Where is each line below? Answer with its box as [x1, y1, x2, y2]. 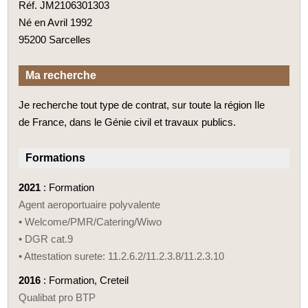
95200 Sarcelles [19, 33, 91, 45]
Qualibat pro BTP [19, 291, 96, 303]
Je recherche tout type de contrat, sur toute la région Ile [19, 98, 265, 111]
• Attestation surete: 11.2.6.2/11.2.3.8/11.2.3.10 [19, 250, 225, 262]
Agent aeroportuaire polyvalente [19, 198, 161, 210]
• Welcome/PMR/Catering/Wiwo [19, 215, 162, 228]
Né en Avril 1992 [19, 16, 93, 28]
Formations [25, 151, 86, 164]
